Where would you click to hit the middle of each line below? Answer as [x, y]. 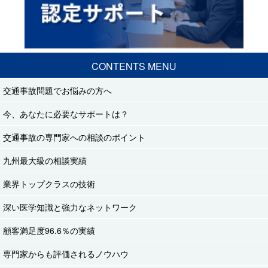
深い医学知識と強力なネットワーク [70, 207]
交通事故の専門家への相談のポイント [74, 137]
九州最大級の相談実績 [45, 161]
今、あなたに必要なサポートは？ [66, 114]
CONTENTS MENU [134, 66]
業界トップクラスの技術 [49, 184]
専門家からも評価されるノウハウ [66, 254]
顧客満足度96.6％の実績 [49, 231]
